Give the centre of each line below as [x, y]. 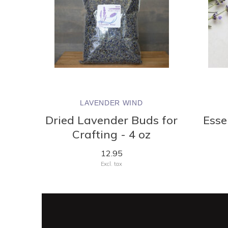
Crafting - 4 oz [111, 134]
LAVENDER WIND [111, 103]
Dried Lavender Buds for [111, 120]
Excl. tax [111, 164]
